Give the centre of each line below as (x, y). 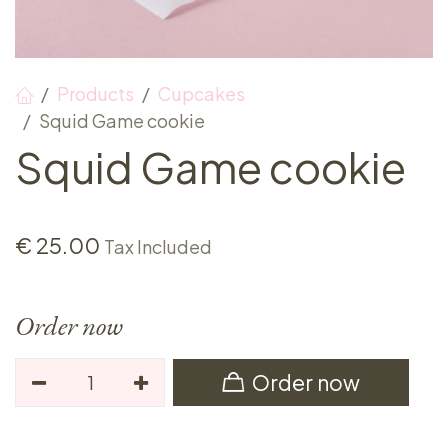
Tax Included (158, 246)
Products (95, 93)
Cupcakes (201, 93)
